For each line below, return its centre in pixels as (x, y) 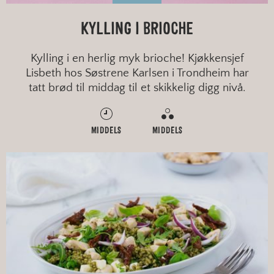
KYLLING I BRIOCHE (137, 29)
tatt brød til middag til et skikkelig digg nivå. (137, 87)
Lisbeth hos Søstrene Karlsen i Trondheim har (137, 73)
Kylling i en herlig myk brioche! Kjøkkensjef (137, 58)
